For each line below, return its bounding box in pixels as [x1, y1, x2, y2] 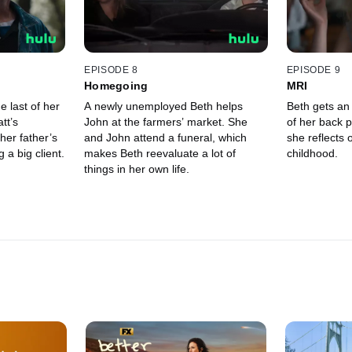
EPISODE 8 [84, 64, 138, 75]
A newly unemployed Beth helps [84, 99, 244, 112]
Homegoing [84, 79, 148, 92]
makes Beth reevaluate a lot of [84, 146, 236, 159]
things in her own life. [84, 162, 190, 175]
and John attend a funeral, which [84, 130, 247, 144]
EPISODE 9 [286, 64, 341, 75]
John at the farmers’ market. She [84, 115, 248, 128]
